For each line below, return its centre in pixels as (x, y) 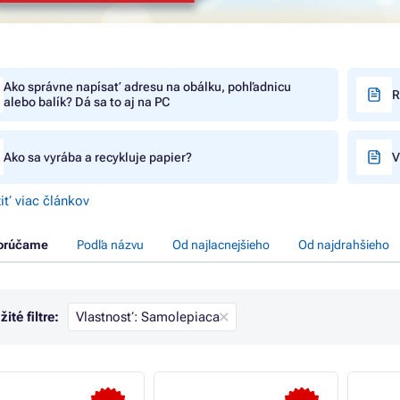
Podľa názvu (110, 245)
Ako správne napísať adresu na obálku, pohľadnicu (147, 87)
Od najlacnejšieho (221, 245)
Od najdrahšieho (344, 245)
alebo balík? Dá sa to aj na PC (87, 102)
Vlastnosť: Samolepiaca (148, 317)
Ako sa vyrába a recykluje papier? (98, 157)
